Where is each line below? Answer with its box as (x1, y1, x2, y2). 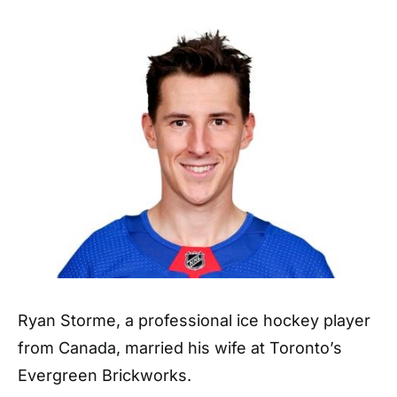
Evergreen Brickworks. (18, 366, 191, 385)
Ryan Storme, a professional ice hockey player (18, 311, 370, 331)
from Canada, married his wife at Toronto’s (18, 339, 342, 358)
